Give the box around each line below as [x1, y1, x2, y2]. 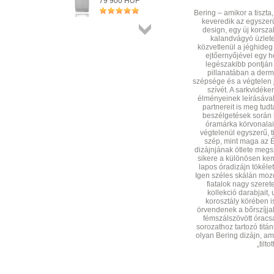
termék [151, 44, 176, 53]
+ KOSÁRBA [170, 7, 211, 15]
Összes [151, 35, 177, 44]
